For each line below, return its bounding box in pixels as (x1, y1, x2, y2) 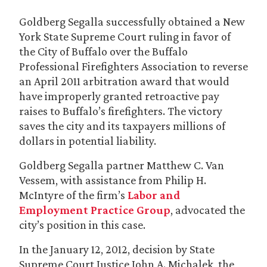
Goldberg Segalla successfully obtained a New (19, 15, 245, 28)
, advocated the (170, 203, 245, 216)
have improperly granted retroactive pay (19, 89, 219, 103)
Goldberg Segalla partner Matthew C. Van (19, 159, 224, 172)
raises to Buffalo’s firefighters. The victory (19, 104, 222, 117)
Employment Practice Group (19, 203, 170, 216)
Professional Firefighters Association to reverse (19, 60, 248, 73)
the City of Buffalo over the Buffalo (19, 45, 188, 58)
